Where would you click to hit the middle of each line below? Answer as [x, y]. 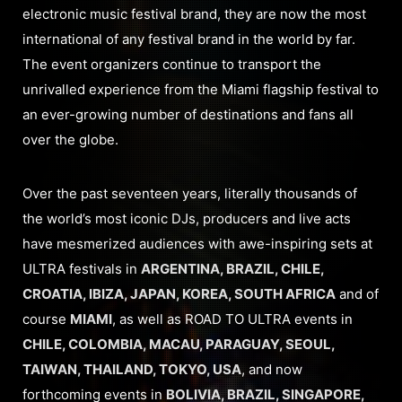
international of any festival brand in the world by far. [189, 39]
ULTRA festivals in [82, 268]
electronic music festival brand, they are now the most [194, 13]
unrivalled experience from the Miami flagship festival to [201, 89]
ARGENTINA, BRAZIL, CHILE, [232, 268]
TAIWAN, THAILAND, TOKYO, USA [132, 369]
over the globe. [70, 139]
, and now [272, 369]
